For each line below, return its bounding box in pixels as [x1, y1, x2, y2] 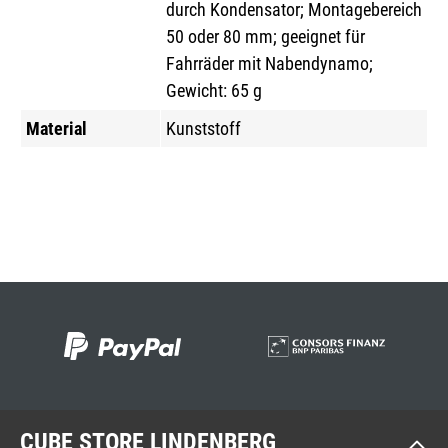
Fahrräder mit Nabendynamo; [166, 53, 373, 75]
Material [26, 118, 87, 140]
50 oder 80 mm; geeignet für [166, 26, 365, 48]
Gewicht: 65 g [166, 80, 262, 102]
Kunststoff [166, 118, 241, 140]
